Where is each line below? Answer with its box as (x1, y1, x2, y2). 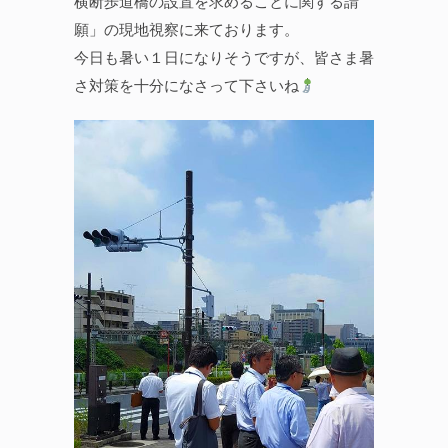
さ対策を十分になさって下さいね (74, 77, 299, 94)
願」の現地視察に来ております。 (74, 21, 299, 38)
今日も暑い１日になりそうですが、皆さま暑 (74, 49, 374, 66)
